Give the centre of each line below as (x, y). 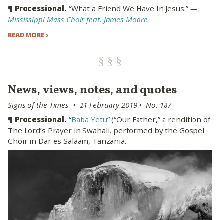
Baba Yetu (89, 119)
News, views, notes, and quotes (92, 90)
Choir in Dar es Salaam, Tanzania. (67, 141)
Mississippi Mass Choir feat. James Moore (78, 19)
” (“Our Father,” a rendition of (159, 119)
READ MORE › (28, 35)
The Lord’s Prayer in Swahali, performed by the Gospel (106, 130)
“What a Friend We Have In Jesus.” (128, 9)
